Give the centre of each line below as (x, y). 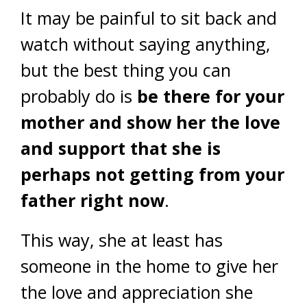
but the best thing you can (126, 70)
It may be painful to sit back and (149, 18)
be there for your (211, 96)
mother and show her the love (150, 122)
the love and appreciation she (137, 292)
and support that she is (121, 148)
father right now (93, 200)
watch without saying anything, (145, 44)
